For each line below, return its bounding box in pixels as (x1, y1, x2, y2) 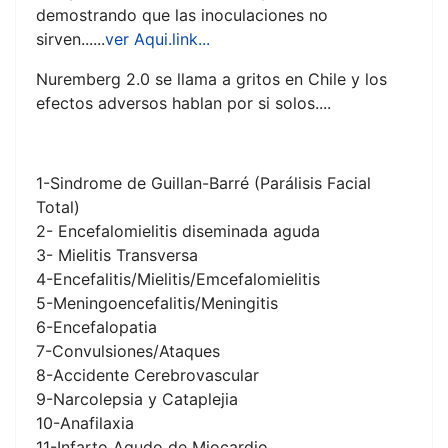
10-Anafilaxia (36, 413, 134, 434)
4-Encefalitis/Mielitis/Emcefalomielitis (36, 269, 320, 290)
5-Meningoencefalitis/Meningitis (36, 293, 278, 314)
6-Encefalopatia (36, 317, 157, 338)
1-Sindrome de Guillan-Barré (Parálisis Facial (36, 173, 371, 194)
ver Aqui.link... (105, 29, 210, 50)
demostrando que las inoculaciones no (36, 5, 328, 26)
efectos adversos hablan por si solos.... (36, 93, 331, 114)
